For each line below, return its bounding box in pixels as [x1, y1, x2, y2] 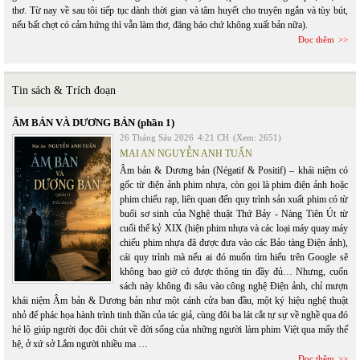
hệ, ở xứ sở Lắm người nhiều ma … [12, 338, 148, 350]
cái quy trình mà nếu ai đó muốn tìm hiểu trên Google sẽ [120, 252, 348, 263]
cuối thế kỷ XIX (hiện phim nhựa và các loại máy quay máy [120, 223, 348, 234]
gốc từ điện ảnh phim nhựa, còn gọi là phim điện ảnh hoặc [120, 179, 348, 190]
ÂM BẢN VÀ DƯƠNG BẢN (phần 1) [12, 117, 174, 129]
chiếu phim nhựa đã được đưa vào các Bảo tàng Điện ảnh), [120, 237, 348, 248]
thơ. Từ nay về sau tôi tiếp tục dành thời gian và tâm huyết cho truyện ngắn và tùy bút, [12, 5, 348, 16]
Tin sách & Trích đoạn [12, 84, 116, 96]
